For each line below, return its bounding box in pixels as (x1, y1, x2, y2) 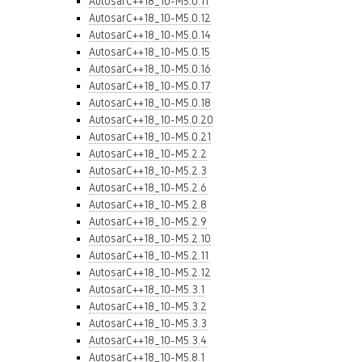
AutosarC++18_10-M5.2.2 (89, 147, 207, 160)
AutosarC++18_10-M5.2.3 (89, 164, 207, 177)
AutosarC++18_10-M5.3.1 (89, 283, 204, 296)
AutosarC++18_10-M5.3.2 (89, 300, 207, 313)
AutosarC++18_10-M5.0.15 (89, 45, 210, 58)
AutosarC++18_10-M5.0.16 (89, 62, 211, 75)
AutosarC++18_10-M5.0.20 (89, 113, 213, 126)
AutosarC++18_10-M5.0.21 (89, 130, 211, 143)
